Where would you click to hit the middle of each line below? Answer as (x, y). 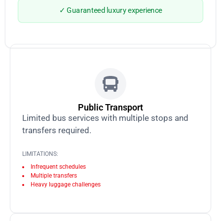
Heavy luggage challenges (66, 184)
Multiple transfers (54, 175)
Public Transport (110, 108)
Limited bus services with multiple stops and (105, 118)
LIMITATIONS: (40, 154)
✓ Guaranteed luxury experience (110, 10)
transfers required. (57, 130)
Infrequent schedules (58, 166)
